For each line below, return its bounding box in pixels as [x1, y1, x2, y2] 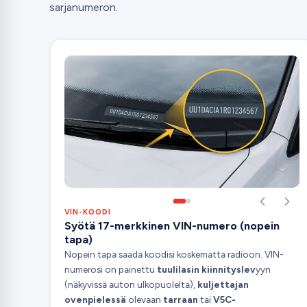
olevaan [127, 294, 163, 306]
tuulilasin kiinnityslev [156, 264, 256, 275]
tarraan [162, 294, 198, 306]
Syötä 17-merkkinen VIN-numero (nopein [64, 219, 280, 233]
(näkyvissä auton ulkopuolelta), [64, 279, 197, 291]
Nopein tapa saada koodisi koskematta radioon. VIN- [64, 249, 284, 260]
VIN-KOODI [64, 208, 111, 217]
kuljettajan [197, 279, 249, 291]
